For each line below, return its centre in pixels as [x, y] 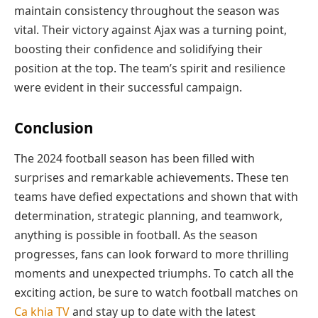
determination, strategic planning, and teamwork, [148, 215]
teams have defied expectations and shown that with [156, 196]
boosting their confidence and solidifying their [138, 49]
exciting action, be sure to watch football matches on [156, 292]
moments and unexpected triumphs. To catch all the [154, 273]
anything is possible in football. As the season [136, 235]
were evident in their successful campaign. [128, 87]
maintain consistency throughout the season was [147, 10]
